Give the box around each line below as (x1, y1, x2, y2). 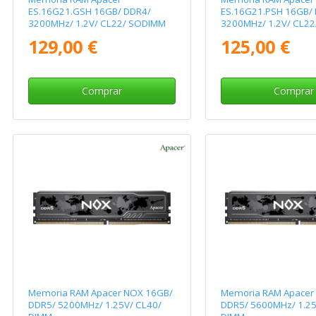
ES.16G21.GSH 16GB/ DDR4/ (28, 4, 152, 18)
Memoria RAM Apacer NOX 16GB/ (28, 286, 174, 299)
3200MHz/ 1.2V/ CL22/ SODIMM (28, 16, 166, 30)
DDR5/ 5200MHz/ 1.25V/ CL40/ (28, 298, 162, 311)
